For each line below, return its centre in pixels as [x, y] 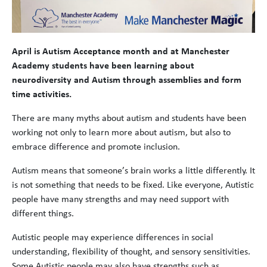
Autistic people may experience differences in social [113, 238]
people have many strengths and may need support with [120, 200]
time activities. [42, 95]
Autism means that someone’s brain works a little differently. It [133, 171]
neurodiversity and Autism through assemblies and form [127, 80]
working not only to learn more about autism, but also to [121, 133]
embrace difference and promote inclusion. [96, 147]
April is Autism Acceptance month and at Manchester [121, 52]
